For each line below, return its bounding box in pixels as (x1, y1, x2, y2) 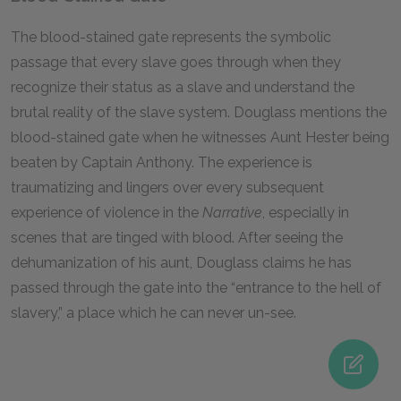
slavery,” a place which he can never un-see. (11, 304, 300, 321)
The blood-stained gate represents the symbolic (11, 29, 331, 46)
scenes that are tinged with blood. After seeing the (11, 229, 343, 246)
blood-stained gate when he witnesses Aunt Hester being (11, 129, 389, 146)
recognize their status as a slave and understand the (11, 79, 354, 96)
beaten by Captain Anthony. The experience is (11, 154, 312, 171)
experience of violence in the (11, 204, 202, 221)
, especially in (262, 204, 349, 221)
